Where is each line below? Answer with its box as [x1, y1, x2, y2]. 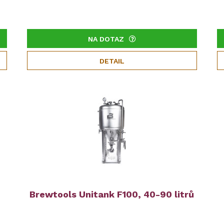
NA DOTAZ [87, 35, 124, 43]
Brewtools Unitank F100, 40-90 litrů [29, 189, 194, 199]
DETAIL [99, 57, 124, 65]
